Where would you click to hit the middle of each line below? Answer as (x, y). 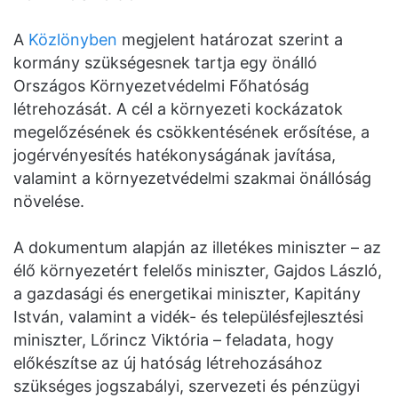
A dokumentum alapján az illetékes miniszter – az (197, 248)
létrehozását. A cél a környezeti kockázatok (178, 109)
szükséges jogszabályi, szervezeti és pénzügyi (187, 386)
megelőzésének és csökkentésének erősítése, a (191, 132)
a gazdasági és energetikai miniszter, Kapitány (187, 294)
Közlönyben (73, 40)
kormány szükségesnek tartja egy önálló (165, 63)
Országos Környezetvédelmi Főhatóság (161, 86)
